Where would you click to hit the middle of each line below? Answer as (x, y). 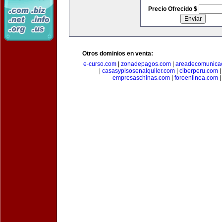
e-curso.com (100, 64)
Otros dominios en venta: (118, 54)
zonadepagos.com (146, 64)
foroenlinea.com (196, 78)
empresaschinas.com (141, 78)
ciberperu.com (199, 71)
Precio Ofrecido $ (173, 9)
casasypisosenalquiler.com (139, 71)
